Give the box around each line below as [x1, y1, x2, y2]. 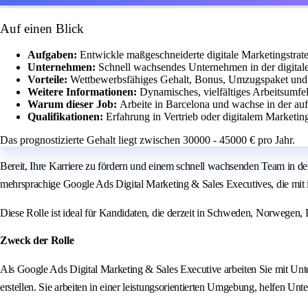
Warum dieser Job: [27, 98, 120, 111]
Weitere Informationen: [27, 86, 140, 98]
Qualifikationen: [27, 111, 106, 123]
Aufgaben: [27, 49, 80, 61]
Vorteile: [27, 74, 70, 86]
